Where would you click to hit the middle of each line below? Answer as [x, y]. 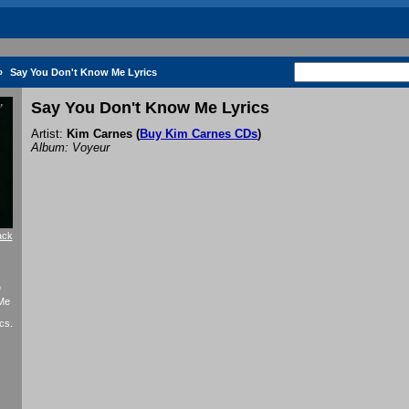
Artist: [49, 134]
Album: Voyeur [70, 148]
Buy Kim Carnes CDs [199, 134]
